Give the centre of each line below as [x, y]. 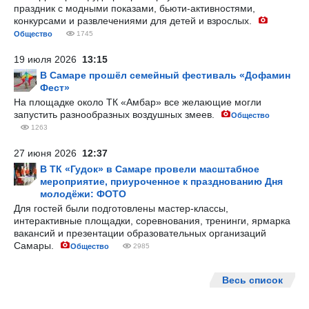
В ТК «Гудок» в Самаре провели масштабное [150, 169]
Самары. [35, 246]
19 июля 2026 [48, 59]
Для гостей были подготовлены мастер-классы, [121, 208]
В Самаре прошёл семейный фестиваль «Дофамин [165, 75]
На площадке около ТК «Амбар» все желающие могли [138, 102]
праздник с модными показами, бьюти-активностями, [134, 8]
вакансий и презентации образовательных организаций [140, 233]
